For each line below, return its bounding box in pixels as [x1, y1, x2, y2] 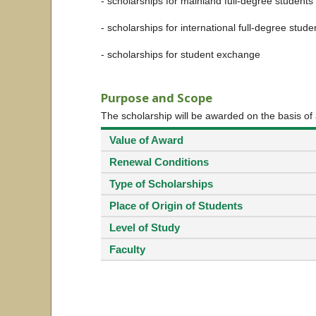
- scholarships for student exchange [100, 49, 260, 61]
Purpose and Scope [100, 90, 212, 107]
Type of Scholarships [109, 178, 213, 190]
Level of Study [109, 221, 180, 234]
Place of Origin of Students [109, 200, 243, 212]
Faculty [109, 243, 145, 256]
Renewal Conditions [109, 156, 209, 169]
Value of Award [109, 134, 183, 147]
